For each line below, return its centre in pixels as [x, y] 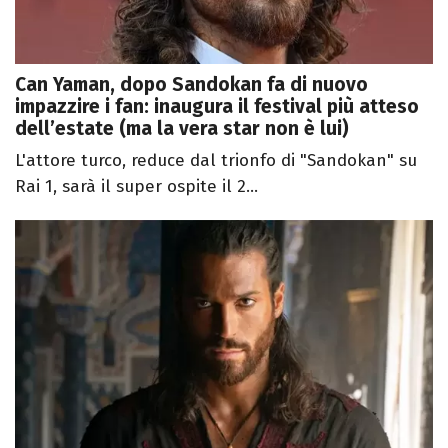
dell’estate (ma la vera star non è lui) [182, 128]
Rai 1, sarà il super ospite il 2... [136, 186]
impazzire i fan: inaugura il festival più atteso [217, 106]
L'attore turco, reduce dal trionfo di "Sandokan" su [216, 160]
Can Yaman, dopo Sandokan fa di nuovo [191, 84]
